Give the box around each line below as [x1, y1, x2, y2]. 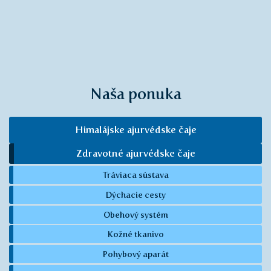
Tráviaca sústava [102, 170, 169, 180]
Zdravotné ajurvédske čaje [76, 147, 195, 159]
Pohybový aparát [102, 249, 169, 260]
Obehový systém [103, 209, 168, 220]
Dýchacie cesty [105, 189, 166, 200]
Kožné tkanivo [107, 229, 164, 240]
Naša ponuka [90, 84, 181, 103]
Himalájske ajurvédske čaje [74, 123, 197, 135]
